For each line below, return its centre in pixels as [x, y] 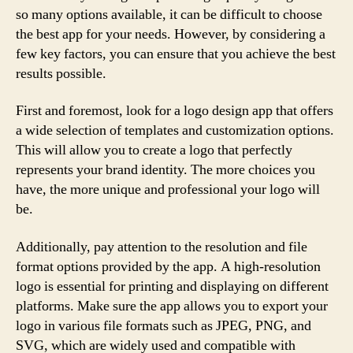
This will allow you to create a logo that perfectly [154, 150]
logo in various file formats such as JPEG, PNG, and [163, 325]
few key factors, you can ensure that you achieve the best [176, 54]
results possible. [61, 73]
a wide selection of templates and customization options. [175, 130]
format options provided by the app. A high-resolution [168, 266]
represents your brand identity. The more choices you [165, 170]
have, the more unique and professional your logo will [168, 190]
